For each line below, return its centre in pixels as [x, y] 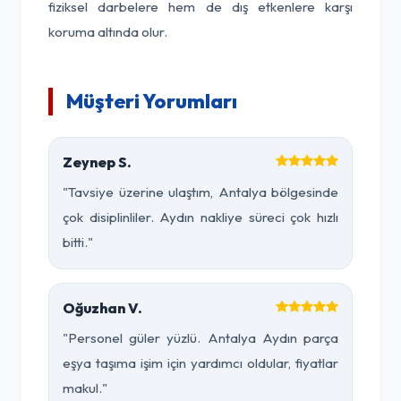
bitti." [78, 242]
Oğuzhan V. [102, 308]
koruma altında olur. [108, 32]
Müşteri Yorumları [152, 101]
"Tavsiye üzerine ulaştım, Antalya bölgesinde [200, 192]
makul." [85, 388]
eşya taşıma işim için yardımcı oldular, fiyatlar [200, 363]
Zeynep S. [97, 162]
